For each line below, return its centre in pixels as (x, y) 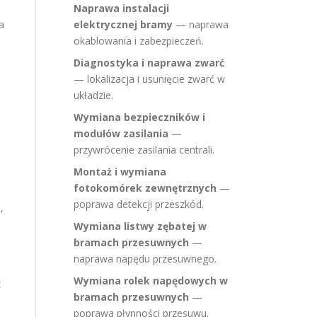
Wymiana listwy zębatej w (140, 226)
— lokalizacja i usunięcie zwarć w (149, 79)
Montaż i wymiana (120, 172)
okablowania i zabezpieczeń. (139, 41)
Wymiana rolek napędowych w (151, 281)
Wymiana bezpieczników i (139, 117)
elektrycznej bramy (123, 24)
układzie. (93, 95)
